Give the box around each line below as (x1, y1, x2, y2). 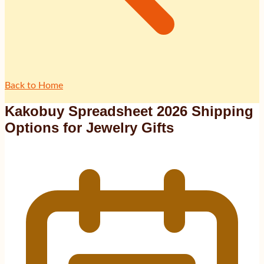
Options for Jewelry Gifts (5, 119, 174, 136)
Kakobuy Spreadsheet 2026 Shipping (5, 103, 253, 119)
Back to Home (5, 80, 63, 90)
